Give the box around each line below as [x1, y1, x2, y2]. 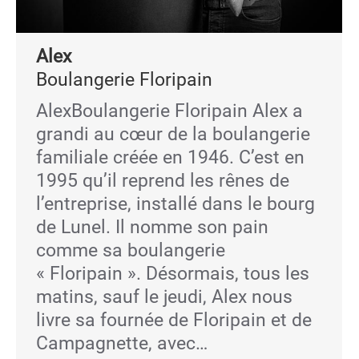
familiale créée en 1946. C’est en [36, 147, 305, 168]
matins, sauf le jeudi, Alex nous [36, 286, 292, 308]
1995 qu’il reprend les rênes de [36, 170, 289, 192]
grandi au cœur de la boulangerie [36, 123, 310, 145]
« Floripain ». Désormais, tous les [36, 263, 309, 284]
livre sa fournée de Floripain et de [36, 309, 312, 331]
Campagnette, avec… [36, 333, 208, 354]
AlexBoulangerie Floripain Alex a [36, 100, 303, 122]
